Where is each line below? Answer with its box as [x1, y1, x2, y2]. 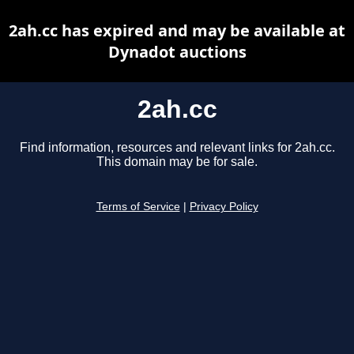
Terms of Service [96, 201, 180, 213]
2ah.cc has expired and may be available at [9, 20, 345, 41]
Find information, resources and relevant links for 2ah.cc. [19, 141, 335, 155]
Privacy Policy [189, 201, 258, 213]
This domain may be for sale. [96, 155, 258, 169]
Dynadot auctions [107, 41, 247, 62]
